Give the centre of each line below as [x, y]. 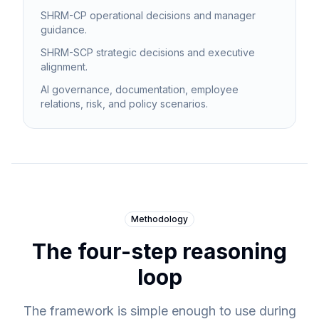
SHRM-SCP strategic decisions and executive [148, 52]
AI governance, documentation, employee [140, 89]
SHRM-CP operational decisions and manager [148, 15]
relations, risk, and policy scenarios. [124, 104]
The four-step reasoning [159, 251]
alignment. [64, 67]
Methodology [159, 219]
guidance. [64, 30]
